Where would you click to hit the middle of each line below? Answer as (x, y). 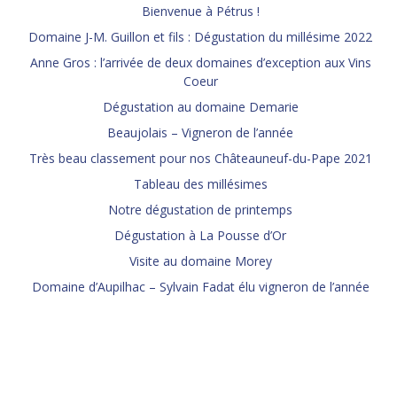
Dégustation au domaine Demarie (200, 107)
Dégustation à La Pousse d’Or (200, 236)
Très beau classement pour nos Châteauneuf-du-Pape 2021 (200, 159)
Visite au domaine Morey (200, 261)
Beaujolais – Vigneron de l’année (200, 133)
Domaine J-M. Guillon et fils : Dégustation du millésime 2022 (200, 37)
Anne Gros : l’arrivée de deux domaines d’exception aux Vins (200, 63)
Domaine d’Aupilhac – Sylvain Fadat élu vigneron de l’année (200, 287)
